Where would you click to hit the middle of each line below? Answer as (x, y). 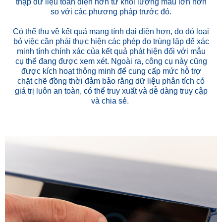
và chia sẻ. (111, 101)
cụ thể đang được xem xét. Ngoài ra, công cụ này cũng (111, 61)
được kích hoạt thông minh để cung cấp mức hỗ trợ (111, 71)
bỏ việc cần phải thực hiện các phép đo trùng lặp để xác (111, 41)
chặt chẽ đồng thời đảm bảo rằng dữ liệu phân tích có (111, 81)
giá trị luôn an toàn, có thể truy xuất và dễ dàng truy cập (111, 91)
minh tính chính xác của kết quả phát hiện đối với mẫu (111, 51)
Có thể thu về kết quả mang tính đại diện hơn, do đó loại (111, 31)
